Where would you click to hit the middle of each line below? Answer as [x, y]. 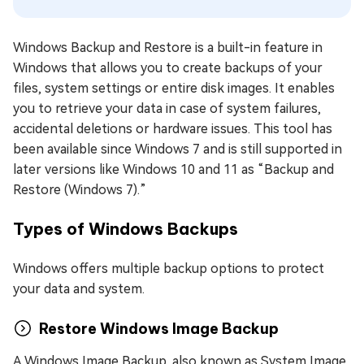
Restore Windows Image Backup [159, 328]
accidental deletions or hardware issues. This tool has [173, 129]
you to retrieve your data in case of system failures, [167, 109]
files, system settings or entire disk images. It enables [174, 89]
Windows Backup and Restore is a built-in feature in [168, 48]
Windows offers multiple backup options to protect [169, 269]
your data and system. [79, 289]
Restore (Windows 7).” [80, 190]
